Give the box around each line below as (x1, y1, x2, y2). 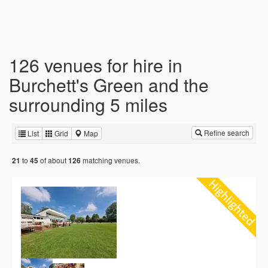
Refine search (202, 127, 249, 138)
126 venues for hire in (9, 52, 182, 78)
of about (38, 155, 68, 166)
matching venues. (81, 155, 140, 166)
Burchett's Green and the (9, 72, 209, 98)
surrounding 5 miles (9, 92, 167, 117)
